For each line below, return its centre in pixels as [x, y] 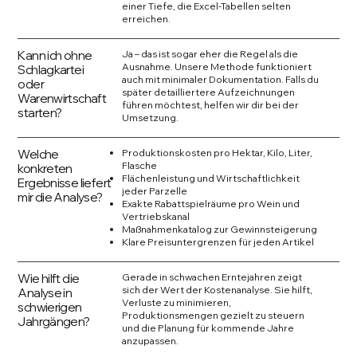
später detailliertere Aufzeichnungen [209, 92]
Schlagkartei [51, 69]
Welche [38, 153]
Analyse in [45, 292]
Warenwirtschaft [62, 98]
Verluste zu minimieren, [177, 302]
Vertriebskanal [156, 216]
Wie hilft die [49, 278]
